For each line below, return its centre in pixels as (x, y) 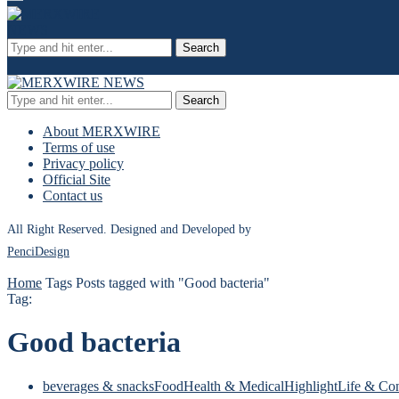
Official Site (77, 179)
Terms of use (79, 147)
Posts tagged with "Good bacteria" (173, 283)
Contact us (73, 195)
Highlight (311, 386)
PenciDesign (38, 252)
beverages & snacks (98, 386)
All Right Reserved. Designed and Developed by (129, 229)
